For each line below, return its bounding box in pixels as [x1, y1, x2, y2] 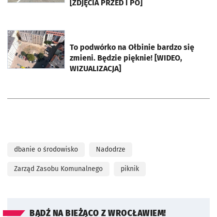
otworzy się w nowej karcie [7, 31, 107, 42]
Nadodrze [96, 145, 125, 154]
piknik [121, 164, 139, 173]
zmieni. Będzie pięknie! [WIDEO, [70, 53, 182, 62]
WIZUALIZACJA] [70, 63, 121, 73]
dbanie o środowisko [14, 145, 78, 154]
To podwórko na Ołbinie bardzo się [70, 42, 194, 52]
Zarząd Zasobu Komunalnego [14, 164, 103, 173]
